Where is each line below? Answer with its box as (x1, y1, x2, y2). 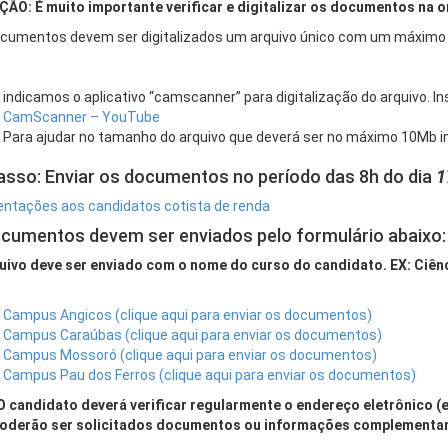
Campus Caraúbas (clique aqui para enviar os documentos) (2, 327, 382, 343)
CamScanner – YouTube (2, 109, 160, 125)
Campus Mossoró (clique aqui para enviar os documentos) (2, 347, 377, 363)
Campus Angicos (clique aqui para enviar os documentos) (2, 307, 372, 323)
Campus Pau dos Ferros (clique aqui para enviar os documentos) (2, 367, 416, 383)
